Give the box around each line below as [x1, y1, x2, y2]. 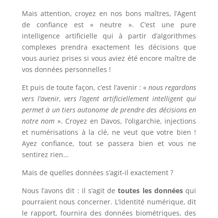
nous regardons [148, 83, 197, 92]
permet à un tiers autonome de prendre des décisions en [21, 105, 197, 115]
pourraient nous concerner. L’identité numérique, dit [21, 197, 197, 207]
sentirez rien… [21, 150, 69, 160]
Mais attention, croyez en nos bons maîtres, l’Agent [21, 9, 197, 18]
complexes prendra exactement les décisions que [21, 42, 197, 52]
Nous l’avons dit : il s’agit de [21, 186, 118, 196]
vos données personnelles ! [21, 65, 111, 74]
